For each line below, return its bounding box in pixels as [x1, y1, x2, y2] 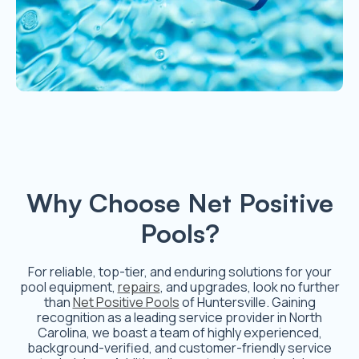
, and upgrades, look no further [159, 277, 340, 296]
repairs [117, 277, 160, 296]
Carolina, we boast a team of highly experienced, [37, 323, 322, 341]
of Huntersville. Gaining [179, 292, 316, 311]
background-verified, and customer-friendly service [27, 338, 332, 357]
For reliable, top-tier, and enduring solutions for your [27, 262, 332, 280]
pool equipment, [19, 277, 118, 296]
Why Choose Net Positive [26, 186, 333, 219]
